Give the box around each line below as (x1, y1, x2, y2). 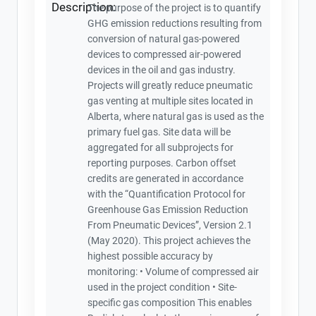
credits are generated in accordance (87, 173, 244, 184)
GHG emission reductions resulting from (87, 18, 262, 29)
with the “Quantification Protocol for (87, 188, 246, 200)
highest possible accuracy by (87, 250, 214, 262)
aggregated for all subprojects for (87, 142, 234, 153)
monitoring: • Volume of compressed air (87, 266, 260, 277)
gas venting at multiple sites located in (87, 95, 254, 107)
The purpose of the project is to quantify (87, 2, 262, 13)
